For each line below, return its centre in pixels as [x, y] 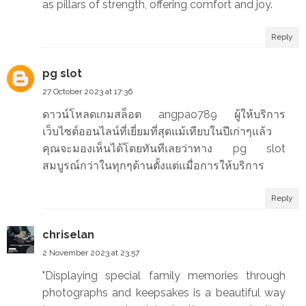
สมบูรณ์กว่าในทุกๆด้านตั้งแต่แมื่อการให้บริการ [153, 166]
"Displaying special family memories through [164, 276]
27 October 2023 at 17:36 [87, 92]
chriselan [68, 235]
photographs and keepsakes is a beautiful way [164, 293]
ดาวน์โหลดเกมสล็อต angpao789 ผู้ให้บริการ [164, 115]
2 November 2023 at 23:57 [91, 253]
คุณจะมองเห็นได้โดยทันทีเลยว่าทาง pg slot [164, 149]
